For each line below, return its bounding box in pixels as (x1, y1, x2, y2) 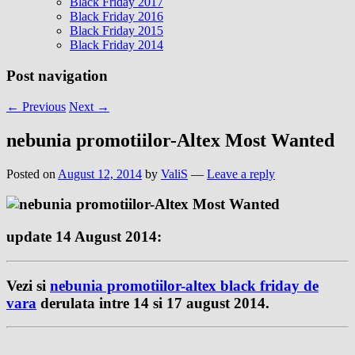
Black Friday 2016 (70, 10, 163, 24)
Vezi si (6, 277, 50, 294)
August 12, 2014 (58, 166, 142, 181)
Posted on (6, 166, 58, 181)
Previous (19, 99, 66, 113)
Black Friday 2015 (70, 24, 163, 38)
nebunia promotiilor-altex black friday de (50, 277, 319, 294)
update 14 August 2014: (6, 228, 162, 246)
